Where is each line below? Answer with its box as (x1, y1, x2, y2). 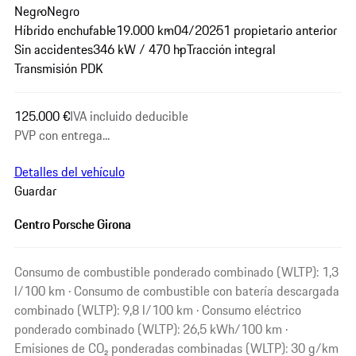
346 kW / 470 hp (92, 40, 187, 60)
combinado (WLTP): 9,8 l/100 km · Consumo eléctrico (14, 300, 301, 319)
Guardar (14, 181, 56, 200)
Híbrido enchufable (14, 21, 116, 41)
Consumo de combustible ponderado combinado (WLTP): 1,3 (14, 261, 339, 281)
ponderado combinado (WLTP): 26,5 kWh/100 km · (14, 319, 288, 339)
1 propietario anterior (222, 21, 337, 41)
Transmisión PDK (14, 59, 103, 79)
